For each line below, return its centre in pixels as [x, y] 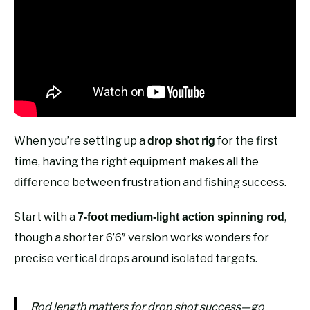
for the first [247, 140]
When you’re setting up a [81, 140]
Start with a [46, 217]
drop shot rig [181, 140]
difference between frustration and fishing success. [150, 182]
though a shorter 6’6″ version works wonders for [142, 237]
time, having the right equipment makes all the [136, 161]
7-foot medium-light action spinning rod [181, 217]
